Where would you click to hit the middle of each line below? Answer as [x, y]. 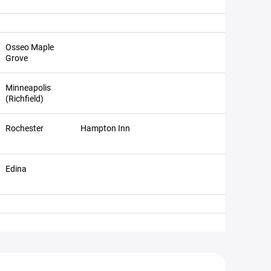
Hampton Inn [105, 128]
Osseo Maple [30, 47]
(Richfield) [24, 98]
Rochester [24, 128]
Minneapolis [28, 87]
